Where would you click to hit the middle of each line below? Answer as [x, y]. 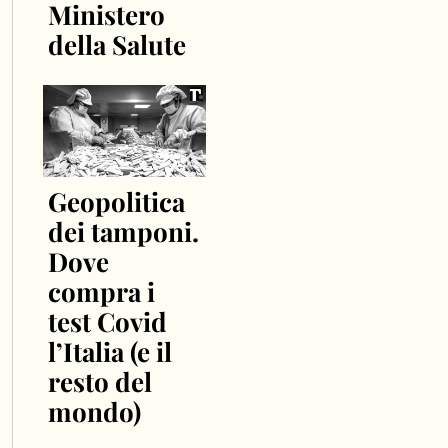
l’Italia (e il [109, 351]
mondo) [94, 411]
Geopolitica [116, 201]
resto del [99, 381]
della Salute [116, 44]
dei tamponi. [123, 231]
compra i [101, 291]
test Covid [107, 321]
